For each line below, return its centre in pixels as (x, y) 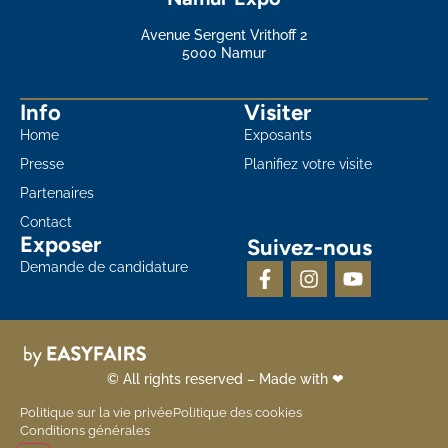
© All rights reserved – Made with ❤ (227, 379)
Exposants (278, 135)
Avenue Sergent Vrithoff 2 (224, 35)
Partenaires (57, 193)
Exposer (60, 245)
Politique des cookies (237, 413)
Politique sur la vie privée (96, 413)
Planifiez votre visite (308, 164)
